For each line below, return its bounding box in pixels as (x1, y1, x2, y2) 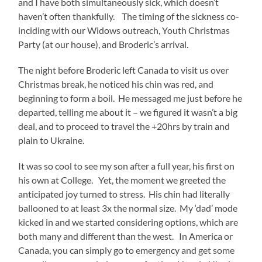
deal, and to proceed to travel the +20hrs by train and (18, 120, 230, 132)
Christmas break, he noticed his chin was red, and (18, 78, 214, 89)
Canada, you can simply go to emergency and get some (18, 244, 235, 256)
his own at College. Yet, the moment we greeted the (18, 174, 226, 185)
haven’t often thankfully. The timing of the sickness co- (18, 10, 240, 22)
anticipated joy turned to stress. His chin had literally (18, 188, 230, 199)
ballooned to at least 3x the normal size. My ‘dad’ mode (18, 202, 238, 213)
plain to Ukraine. (18, 134, 85, 146)
